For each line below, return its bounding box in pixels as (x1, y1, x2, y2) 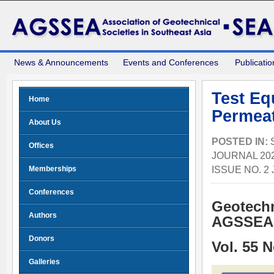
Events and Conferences (123, 57, 218, 67)
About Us (29, 118, 61, 127)
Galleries (29, 257, 60, 266)
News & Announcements (14, 57, 108, 67)
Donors (29, 234, 54, 243)
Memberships (29, 165, 76, 173)
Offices (29, 141, 54, 150)
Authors (29, 211, 57, 220)
